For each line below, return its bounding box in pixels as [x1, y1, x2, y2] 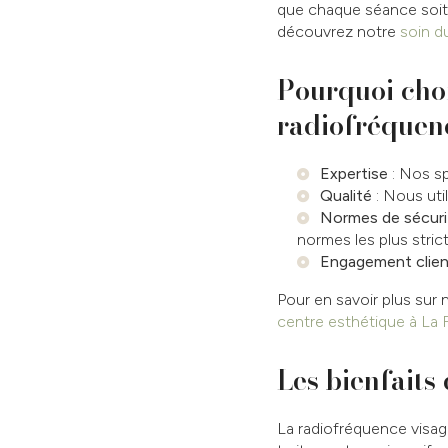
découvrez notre [277, 22, 400, 41]
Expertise [320, 164, 388, 183]
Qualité [320, 186, 372, 205]
